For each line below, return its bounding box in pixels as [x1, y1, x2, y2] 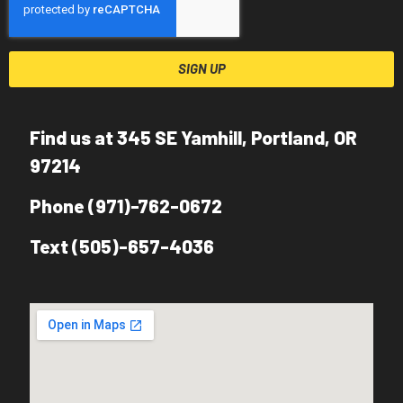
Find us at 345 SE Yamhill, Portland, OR [30, 125, 357, 148]
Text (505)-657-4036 [30, 235, 214, 258]
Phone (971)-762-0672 [30, 194, 222, 218]
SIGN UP [177, 60, 226, 77]
